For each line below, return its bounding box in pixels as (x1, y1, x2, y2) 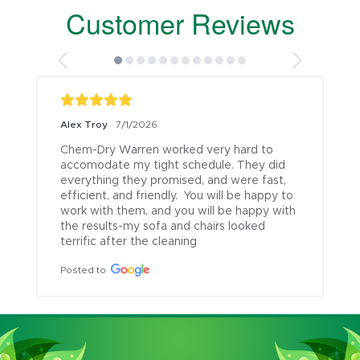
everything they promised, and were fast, (60, 174, 286, 186)
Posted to (60, 264, 106, 275)
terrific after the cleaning (60, 235, 197, 247)
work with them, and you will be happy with (60, 205, 296, 217)
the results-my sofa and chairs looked (60, 220, 265, 232)
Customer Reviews (65, 2, 295, 43)
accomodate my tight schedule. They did (60, 159, 285, 171)
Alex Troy (60, 119, 108, 129)
